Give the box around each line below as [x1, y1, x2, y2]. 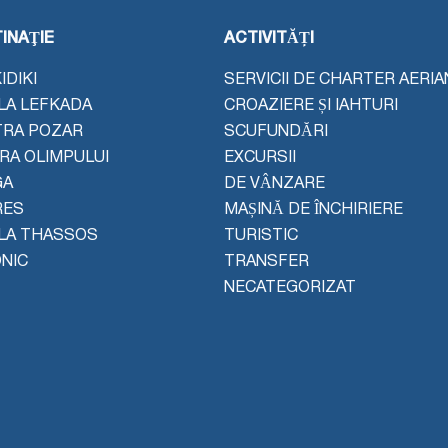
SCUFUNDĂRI [224, 124, 328, 139]
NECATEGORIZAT [224, 280, 356, 295]
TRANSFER [224, 254, 309, 269]
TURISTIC [224, 228, 298, 243]
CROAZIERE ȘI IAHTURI [224, 98, 398, 113]
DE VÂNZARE [224, 176, 325, 191]
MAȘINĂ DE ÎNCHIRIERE [224, 202, 403, 217]
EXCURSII [224, 150, 296, 165]
